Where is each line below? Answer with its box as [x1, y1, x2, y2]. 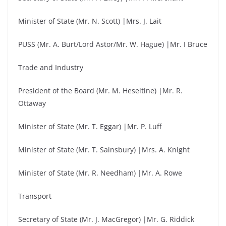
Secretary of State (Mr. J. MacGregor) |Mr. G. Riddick [18, 214, 194, 224]
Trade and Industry [18, 63, 83, 72]
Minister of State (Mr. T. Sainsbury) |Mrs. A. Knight [18, 145, 190, 154]
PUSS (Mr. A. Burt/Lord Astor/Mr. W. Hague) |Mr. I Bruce [18, 39, 207, 49]
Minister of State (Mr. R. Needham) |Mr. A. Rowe [18, 168, 182, 178]
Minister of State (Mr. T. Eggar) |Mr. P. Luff [18, 122, 161, 131]
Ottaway [18, 98, 46, 108]
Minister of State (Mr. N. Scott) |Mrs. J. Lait [18, 16, 161, 26]
